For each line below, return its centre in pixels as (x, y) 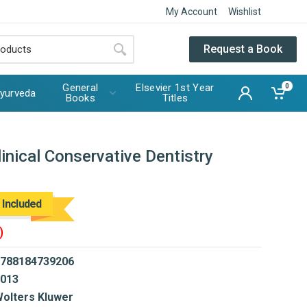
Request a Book (243, 49)
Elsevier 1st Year (175, 88)
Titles (175, 98)
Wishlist (245, 11)
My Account (192, 11)
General (81, 88)
